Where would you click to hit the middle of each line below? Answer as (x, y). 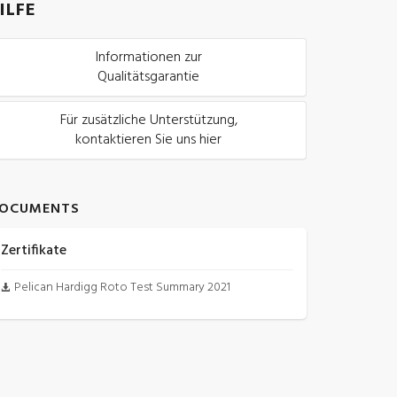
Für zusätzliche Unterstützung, (148, 121)
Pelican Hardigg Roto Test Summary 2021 (122, 288)
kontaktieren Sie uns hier (148, 140)
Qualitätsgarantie (148, 78)
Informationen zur (148, 58)
